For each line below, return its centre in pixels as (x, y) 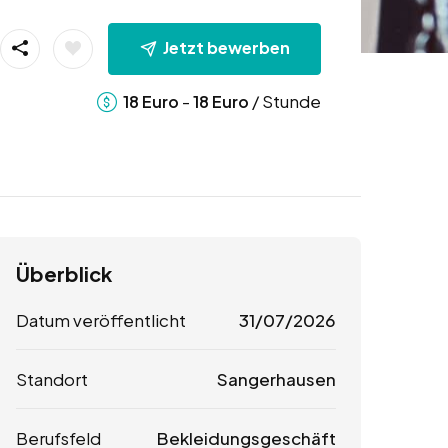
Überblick (64, 274)
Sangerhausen (276, 379)
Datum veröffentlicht (101, 320)
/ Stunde (284, 100)
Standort (52, 379)
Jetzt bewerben (226, 47)
